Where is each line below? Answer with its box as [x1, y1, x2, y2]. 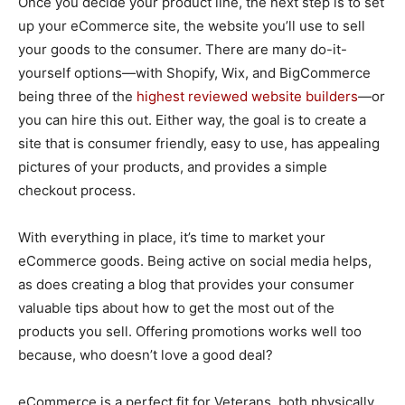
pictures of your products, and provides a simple [18, 157, 327, 175]
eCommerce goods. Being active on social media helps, [18, 251, 372, 269]
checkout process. [18, 181, 136, 199]
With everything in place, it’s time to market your [18, 228, 325, 246]
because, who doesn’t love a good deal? [18, 345, 273, 363]
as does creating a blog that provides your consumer [18, 275, 354, 293]
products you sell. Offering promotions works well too [18, 322, 362, 340]
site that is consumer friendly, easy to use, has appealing [18, 134, 380, 152]
